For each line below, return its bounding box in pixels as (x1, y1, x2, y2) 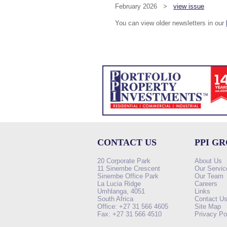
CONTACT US (97, 137, 157, 147)
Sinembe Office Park (97, 172, 159, 180)
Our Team (195, 172, 223, 180)
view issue (173, 2, 204, 10)
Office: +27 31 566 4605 (97, 202, 168, 210)
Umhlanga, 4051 (97, 187, 145, 195)
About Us (195, 157, 222, 165)
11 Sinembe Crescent (97, 164, 160, 172)
